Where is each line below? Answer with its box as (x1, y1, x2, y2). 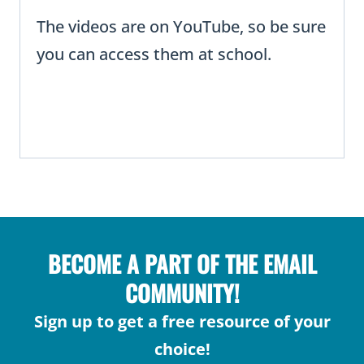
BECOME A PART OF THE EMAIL (47, 247, 317, 281)
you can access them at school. (37, 43, 271, 66)
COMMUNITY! (124, 276, 240, 310)
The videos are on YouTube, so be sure (37, 15, 326, 38)
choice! (154, 338, 210, 361)
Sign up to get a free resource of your (33, 310, 331, 333)
